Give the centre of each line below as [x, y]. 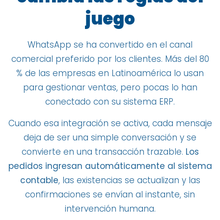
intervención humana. [110, 208]
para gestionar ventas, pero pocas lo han [110, 88]
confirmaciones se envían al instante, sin [110, 194]
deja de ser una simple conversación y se [110, 137]
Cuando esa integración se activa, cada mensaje [110, 123]
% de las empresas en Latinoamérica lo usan [110, 73]
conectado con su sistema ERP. [110, 102]
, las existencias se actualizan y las [129, 180]
